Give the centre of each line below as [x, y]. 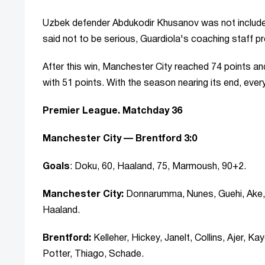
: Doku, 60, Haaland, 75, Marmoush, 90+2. [158, 167]
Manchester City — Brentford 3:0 [120, 139]
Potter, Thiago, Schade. [93, 255]
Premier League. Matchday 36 [112, 112]
